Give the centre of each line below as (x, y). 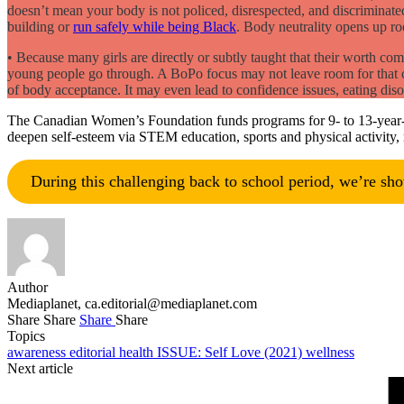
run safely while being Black (155, 26)
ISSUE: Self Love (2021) (231, 352)
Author (28, 287)
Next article (40, 368)
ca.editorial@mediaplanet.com (171, 303)
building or (40, 26)
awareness (38, 352)
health (138, 352)
